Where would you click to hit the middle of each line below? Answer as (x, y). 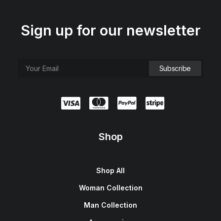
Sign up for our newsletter (110, 30)
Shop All (110, 170)
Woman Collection (110, 188)
